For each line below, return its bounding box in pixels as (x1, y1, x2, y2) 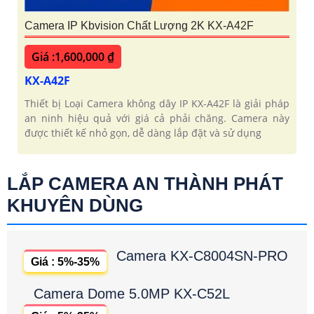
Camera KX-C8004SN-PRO (116, 248, 288, 264)
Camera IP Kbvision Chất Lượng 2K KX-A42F (25, 20, 254, 32)
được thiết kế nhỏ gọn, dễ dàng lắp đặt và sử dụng (25, 126, 261, 140)
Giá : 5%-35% (31, 256, 100, 268)
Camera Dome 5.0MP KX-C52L (34, 286, 230, 302)
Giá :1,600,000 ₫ (32, 49, 114, 65)
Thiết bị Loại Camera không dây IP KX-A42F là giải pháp (25, 97, 289, 111)
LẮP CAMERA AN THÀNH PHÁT (7, 173, 283, 195)
